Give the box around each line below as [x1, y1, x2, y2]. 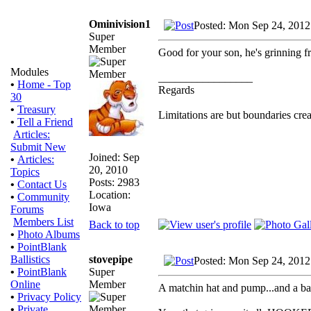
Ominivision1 [89, 17, 151, 30]
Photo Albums [17, 228, 80, 240]
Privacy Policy [17, 291, 81, 303]
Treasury [17, 103, 56, 115]
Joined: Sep [89, 151, 140, 163]
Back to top [89, 218, 140, 230]
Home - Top [17, 78, 71, 90]
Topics [10, 166, 40, 178]
